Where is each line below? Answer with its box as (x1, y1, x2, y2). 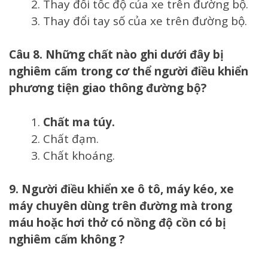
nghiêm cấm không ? (9, 232, 124, 248)
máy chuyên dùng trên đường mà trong (9, 198, 232, 214)
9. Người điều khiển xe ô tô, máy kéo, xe (9, 181, 234, 197)
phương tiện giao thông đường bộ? (9, 80, 206, 96)
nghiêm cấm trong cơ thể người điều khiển (9, 63, 248, 80)
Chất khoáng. (43, 147, 115, 163)
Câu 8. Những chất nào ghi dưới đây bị (9, 47, 224, 63)
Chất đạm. (43, 130, 99, 147)
